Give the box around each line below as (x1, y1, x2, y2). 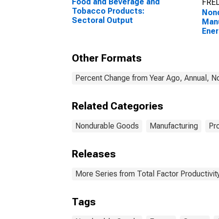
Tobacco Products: (72, 6, 145, 16)
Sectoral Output (72, 16, 133, 25)
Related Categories (72, 100, 163, 112)
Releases (72, 148, 116, 160)
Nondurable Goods (75, 121, 139, 131)
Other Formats (72, 52, 142, 64)
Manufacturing (150, 121, 198, 131)
